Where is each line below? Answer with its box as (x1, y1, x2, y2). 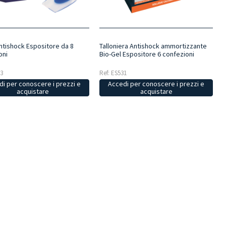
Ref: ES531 (99, 69, 127, 78)
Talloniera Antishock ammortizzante (99, 41, 207, 51)
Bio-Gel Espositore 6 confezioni (99, 49, 194, 59)
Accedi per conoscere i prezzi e (108, 79, 204, 89)
